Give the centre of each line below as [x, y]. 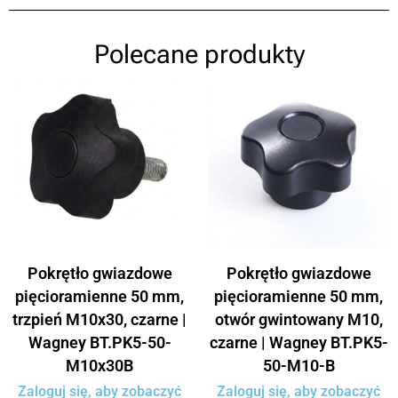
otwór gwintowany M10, [298, 319]
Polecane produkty [199, 54]
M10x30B [99, 365]
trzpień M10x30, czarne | [99, 319]
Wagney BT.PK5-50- [99, 342]
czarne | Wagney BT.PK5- [298, 342]
